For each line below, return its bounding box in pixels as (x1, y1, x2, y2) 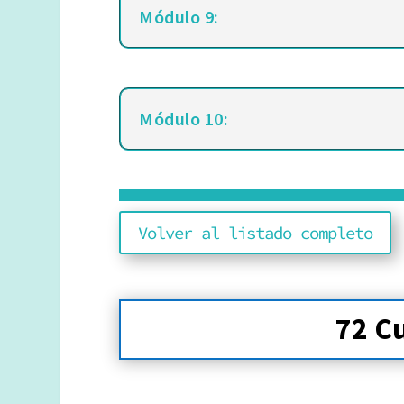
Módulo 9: (139, 5, 219, 29)
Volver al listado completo (138, 222, 372, 244)
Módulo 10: (139, 107, 228, 131)
